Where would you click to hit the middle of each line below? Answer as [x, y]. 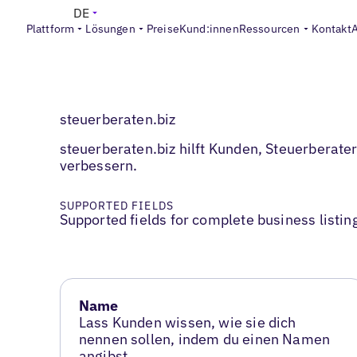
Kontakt [331, 29]
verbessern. [98, 166]
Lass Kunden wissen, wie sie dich [187, 323]
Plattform [50, 29]
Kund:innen [209, 29]
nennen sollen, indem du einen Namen [204, 339]
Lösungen [110, 29]
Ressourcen [269, 29]
